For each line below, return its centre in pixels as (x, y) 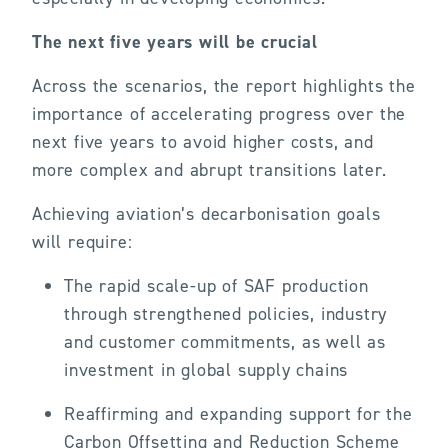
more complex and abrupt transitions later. (209, 170)
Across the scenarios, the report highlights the (224, 86)
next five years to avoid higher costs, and (203, 142)
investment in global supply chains (206, 370)
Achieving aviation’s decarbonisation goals (206, 214)
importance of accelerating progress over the (219, 114)
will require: (82, 242)
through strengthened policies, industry (226, 314)
